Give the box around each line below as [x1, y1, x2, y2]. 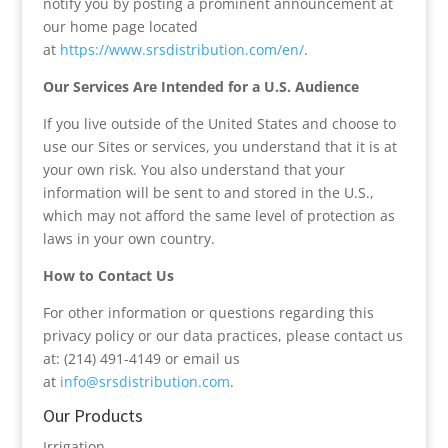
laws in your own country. [42, 229, 215, 248]
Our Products [42, 404, 143, 427]
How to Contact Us [42, 266, 174, 285]
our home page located [42, 17, 198, 36]
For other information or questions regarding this [42, 303, 374, 322]
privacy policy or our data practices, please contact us [42, 326, 403, 345]
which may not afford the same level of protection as [42, 206, 395, 225]
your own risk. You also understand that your [42, 160, 345, 179]
